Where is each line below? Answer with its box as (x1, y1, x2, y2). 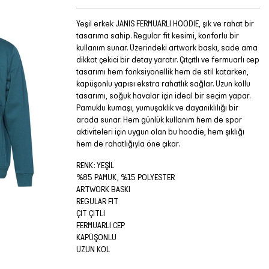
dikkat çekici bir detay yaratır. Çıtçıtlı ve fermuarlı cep (76, 55, 259, 64)
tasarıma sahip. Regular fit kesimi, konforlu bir (76, 31, 239, 40)
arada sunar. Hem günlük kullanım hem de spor (76, 115, 242, 124)
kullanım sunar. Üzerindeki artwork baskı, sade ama (76, 43, 258, 52)
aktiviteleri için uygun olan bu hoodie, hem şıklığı (76, 127, 244, 136)
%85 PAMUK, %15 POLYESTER (76, 172, 175, 182)
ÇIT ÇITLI (76, 208, 105, 218)
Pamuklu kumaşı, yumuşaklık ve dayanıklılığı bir (76, 103, 238, 112)
